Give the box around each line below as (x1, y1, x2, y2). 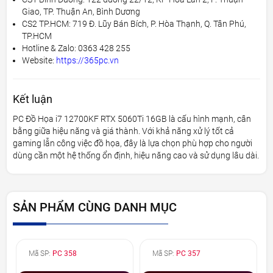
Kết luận (13, 92, 53, 105)
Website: (22, 55, 57, 65)
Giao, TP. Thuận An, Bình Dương (22, 6, 141, 16)
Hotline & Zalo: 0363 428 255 (22, 43, 131, 53)
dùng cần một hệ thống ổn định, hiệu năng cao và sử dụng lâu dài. (13, 150, 260, 160)
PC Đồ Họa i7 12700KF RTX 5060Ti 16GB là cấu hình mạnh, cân (13, 113, 252, 124)
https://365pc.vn (56, 55, 119, 65)
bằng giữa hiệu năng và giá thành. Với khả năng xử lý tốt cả (13, 126, 235, 136)
